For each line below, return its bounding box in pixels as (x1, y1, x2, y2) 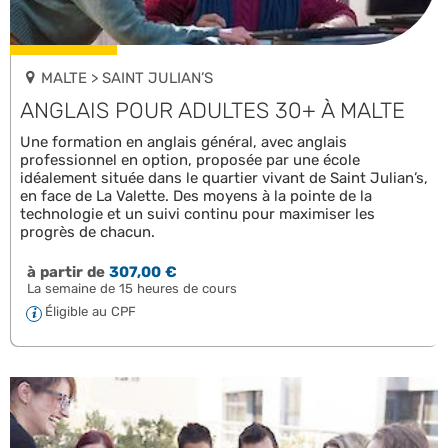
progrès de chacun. (20, 223, 155, 242)
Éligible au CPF (45, 304, 136, 320)
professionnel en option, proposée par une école (20, 151, 360, 170)
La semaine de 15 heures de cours (26, 281, 237, 297)
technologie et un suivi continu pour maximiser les (20, 205, 375, 224)
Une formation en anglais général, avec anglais (20, 133, 347, 152)
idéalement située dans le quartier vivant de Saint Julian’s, (20, 169, 428, 188)
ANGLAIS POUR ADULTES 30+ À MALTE (20, 97, 405, 125)
